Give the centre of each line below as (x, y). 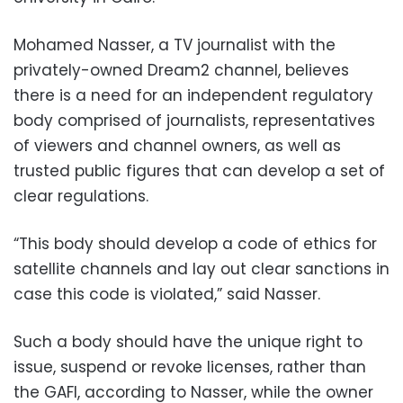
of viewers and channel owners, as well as (177, 146)
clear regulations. (81, 196)
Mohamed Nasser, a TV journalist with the (175, 45)
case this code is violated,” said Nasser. (167, 294)
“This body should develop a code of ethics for (195, 244)
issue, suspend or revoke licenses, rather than (190, 367)
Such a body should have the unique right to (188, 342)
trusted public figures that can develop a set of (199, 171)
